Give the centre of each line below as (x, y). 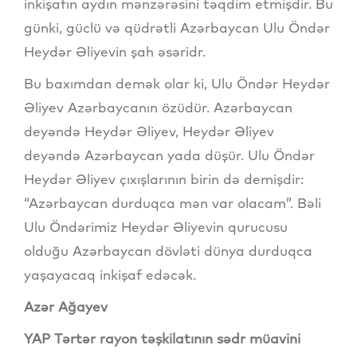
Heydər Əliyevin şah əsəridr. (115, 52)
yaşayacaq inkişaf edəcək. (110, 275)
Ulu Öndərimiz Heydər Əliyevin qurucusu (156, 227)
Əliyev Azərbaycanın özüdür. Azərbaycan (158, 108)
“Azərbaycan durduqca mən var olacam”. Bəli (173, 203)
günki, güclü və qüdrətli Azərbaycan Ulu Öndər (177, 28)
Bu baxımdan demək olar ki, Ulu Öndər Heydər (177, 84)
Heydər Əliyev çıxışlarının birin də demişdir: (164, 179)
